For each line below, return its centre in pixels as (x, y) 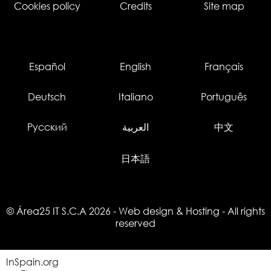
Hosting (202, 211)
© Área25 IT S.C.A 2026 (58, 211)
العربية (135, 127)
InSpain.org (32, 262)
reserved (135, 223)
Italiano (135, 96)
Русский (47, 127)
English (135, 66)
